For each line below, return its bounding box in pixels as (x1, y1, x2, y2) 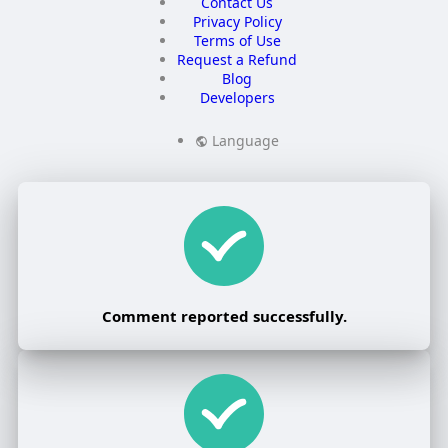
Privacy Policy (192, 12, 282, 32)
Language (208, 131, 280, 151)
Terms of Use (193, 31, 281, 51)
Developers (199, 88, 275, 108)
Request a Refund (177, 50, 298, 70)
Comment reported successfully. (101, 306, 347, 327)
